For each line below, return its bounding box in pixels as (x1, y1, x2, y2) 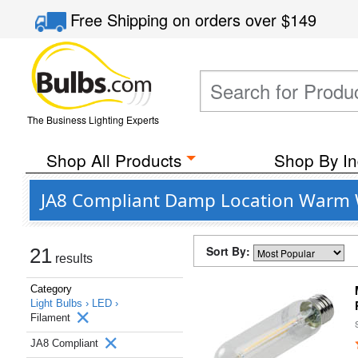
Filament (30, 312, 74, 324)
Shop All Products (46, 148, 181, 172)
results (52, 252, 93, 265)
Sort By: (206, 243, 253, 259)
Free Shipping (70, 8, 173, 31)
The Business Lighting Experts (26, 113, 159, 126)
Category (30, 283, 72, 295)
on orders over (173, 8, 282, 31)
